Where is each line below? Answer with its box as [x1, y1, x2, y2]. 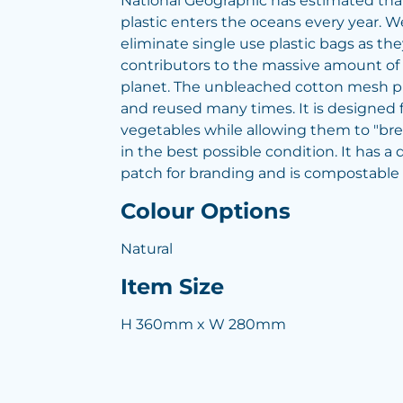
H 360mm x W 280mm [121, 316, 286, 333]
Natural [121, 240, 173, 257]
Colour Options [121, 198, 291, 224]
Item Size [121, 273, 224, 300]
